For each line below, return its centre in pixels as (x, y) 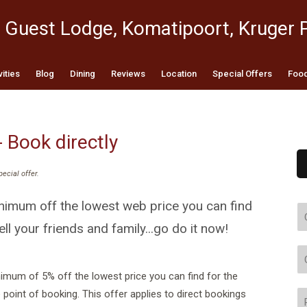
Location (179, 74)
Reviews (128, 74)
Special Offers (242, 74)
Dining (82, 74)
